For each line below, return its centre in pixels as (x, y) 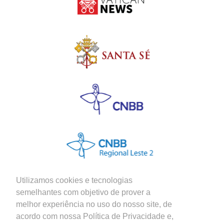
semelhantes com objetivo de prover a (83, 192)
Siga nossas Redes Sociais (75, 210)
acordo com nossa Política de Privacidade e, (95, 216)
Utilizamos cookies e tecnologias (74, 180)
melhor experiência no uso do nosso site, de (94, 204)
